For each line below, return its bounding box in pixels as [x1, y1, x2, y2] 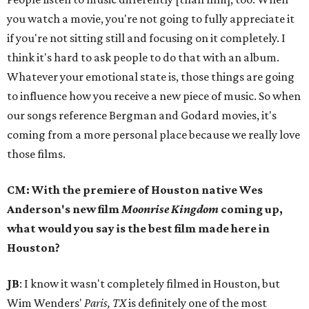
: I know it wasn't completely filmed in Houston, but [19, 277, 280, 290]
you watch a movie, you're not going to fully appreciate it [7, 12, 295, 26]
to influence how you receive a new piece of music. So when [7, 89, 301, 103]
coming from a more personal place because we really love [7, 128, 300, 141]
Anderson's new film [7, 202, 121, 216]
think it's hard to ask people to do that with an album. [7, 50, 279, 64]
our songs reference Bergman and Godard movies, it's [7, 108, 277, 122]
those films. [7, 147, 66, 161]
